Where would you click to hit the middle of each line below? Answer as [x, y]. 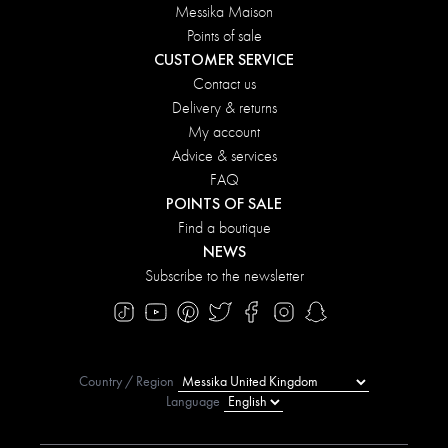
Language [192, 401]
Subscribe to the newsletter [224, 276]
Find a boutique [224, 228]
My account [224, 132]
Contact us [224, 84]
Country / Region [126, 381]
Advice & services [224, 156]
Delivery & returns [224, 108]
